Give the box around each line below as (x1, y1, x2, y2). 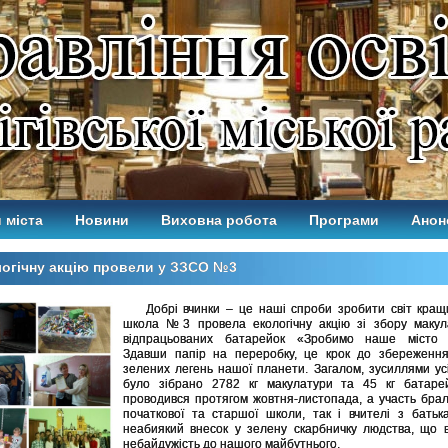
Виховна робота (161, 212, 277, 228)
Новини (75, 212, 129, 228)
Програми (309, 212, 379, 228)
